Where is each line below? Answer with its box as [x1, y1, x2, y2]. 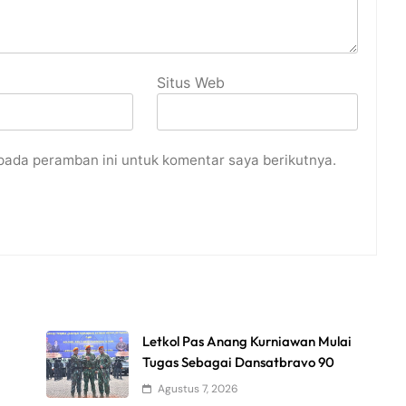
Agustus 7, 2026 [158, 382, 239, 397]
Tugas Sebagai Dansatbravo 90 [142, 353, 335, 372]
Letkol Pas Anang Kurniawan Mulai [142, 333, 353, 351]
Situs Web [157, 73, 226, 92]
